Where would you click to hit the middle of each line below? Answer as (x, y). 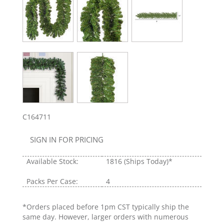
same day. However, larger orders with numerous (105, 217)
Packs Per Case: (52, 181)
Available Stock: (52, 161)
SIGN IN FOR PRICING (67, 140)
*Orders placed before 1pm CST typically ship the (106, 207)
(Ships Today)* (148, 161)
